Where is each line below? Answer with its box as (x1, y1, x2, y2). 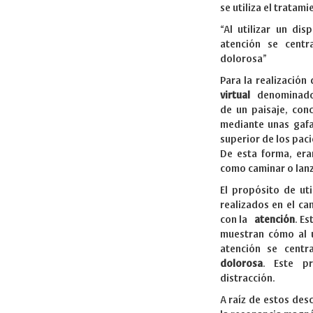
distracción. (219, 273, 275, 284)
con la (219, 214, 254, 225)
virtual (219, 90, 250, 101)
